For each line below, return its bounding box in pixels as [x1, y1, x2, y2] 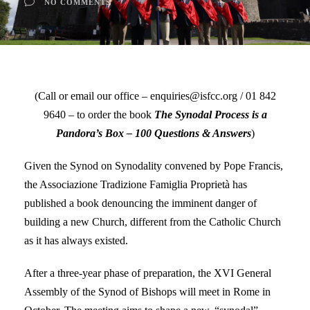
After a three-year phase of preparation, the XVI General [24, 266, 271, 279]
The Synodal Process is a [154, 108, 267, 120]
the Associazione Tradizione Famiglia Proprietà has [24, 178, 247, 190]
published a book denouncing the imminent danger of [24, 197, 257, 209]
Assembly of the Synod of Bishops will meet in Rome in [24, 285, 271, 298]
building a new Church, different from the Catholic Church [24, 215, 281, 228]
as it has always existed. [24, 234, 128, 246]
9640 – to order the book [43, 108, 154, 120]
